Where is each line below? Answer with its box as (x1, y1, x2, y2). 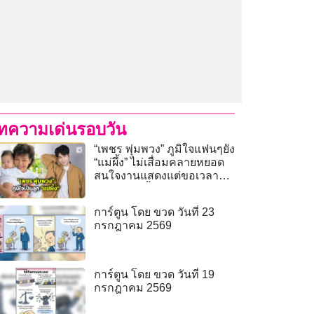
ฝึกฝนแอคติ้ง (94, 183, 156, 196)
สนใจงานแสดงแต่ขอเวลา (94, 170, 219, 182)
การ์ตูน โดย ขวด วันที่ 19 (94, 268, 215, 281)
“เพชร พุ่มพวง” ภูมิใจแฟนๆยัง (94, 143, 235, 156)
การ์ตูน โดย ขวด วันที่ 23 (94, 205, 215, 218)
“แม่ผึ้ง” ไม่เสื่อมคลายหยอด (94, 156, 225, 169)
